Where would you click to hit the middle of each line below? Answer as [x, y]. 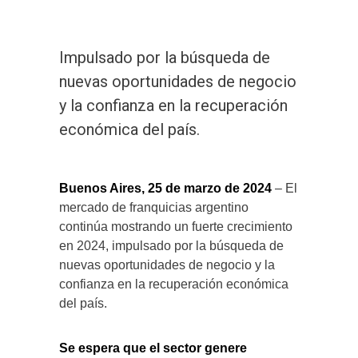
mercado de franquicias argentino [154, 207]
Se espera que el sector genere [153, 348]
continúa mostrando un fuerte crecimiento [176, 226]
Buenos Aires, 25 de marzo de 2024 [165, 188]
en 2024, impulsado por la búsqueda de [171, 245]
